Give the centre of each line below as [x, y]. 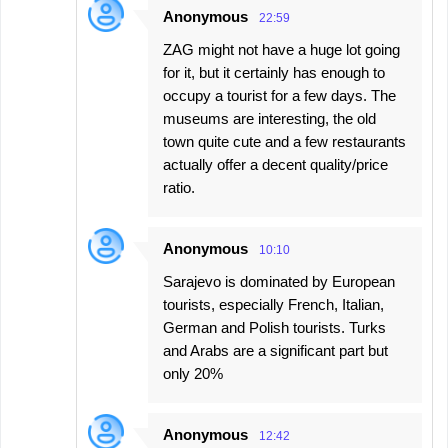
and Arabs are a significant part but [275, 350]
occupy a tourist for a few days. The [279, 95]
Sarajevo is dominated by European [279, 281]
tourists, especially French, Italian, [273, 304]
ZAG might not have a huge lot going [281, 49]
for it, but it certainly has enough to [274, 72]
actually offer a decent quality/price [275, 164]
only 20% [193, 373]
